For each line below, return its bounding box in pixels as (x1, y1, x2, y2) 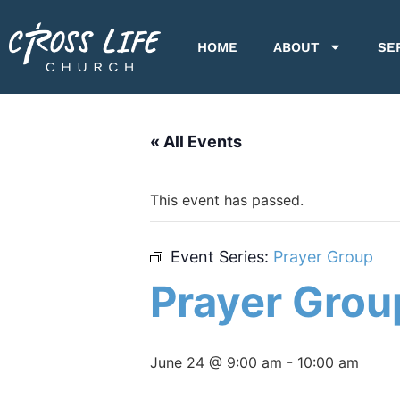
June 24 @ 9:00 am (150, 354, 282, 371)
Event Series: (171, 247, 273, 266)
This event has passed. (150, 191, 304, 209)
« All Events (150, 132, 242, 151)
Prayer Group (273, 247, 373, 266)
